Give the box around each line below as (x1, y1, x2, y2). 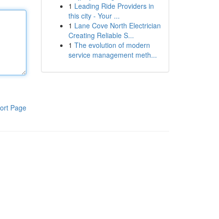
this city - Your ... (68, 11, 120, 21)
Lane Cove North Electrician (74, 21, 161, 30)
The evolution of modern (74, 40, 150, 50)
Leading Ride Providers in (74, 1, 154, 11)
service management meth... (68, 50, 157, 60)
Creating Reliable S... (68, 30, 134, 40)
